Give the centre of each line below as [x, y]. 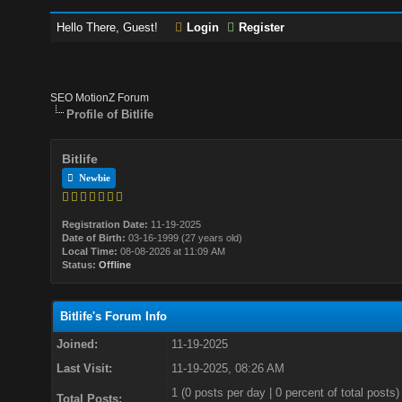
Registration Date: [105, 224]
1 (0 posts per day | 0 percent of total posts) [285, 393]
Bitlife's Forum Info [113, 316]
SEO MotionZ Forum [100, 98]
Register [262, 27]
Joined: [77, 344]
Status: [79, 265]
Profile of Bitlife [110, 114]
